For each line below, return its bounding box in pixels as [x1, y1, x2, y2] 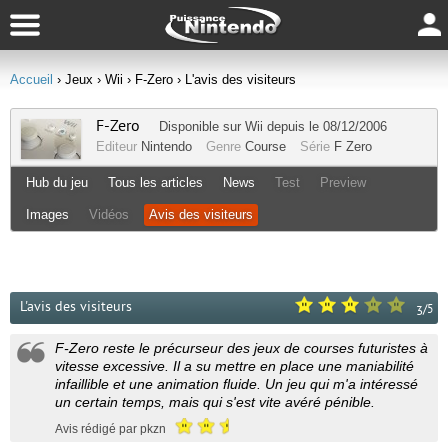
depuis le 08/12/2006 [263, 119, 387, 134]
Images [26, 207, 69, 222]
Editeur [96, 139, 141, 154]
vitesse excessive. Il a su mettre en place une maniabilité [55, 358, 414, 374]
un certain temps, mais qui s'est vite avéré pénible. [55, 394, 375, 410]
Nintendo [141, 139, 192, 154]
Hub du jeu [26, 175, 88, 190]
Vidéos [89, 207, 129, 222]
